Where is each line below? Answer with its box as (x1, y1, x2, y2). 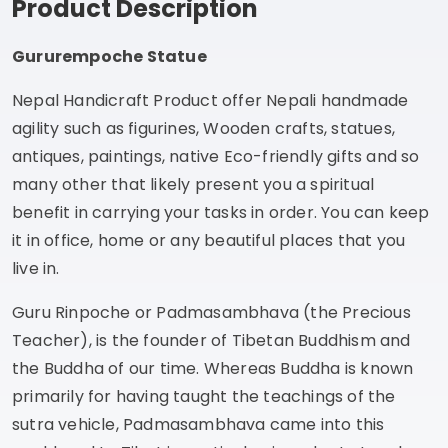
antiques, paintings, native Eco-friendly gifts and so (12, 144, 420, 168)
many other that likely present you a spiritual (12, 172, 375, 196)
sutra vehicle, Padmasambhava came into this (12, 412, 385, 436)
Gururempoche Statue (12, 44, 207, 68)
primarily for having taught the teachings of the (12, 384, 396, 408)
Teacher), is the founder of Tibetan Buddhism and (12, 328, 411, 352)
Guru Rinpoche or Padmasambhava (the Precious (12, 300, 411, 324)
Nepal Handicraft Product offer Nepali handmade (12, 88, 409, 112)
